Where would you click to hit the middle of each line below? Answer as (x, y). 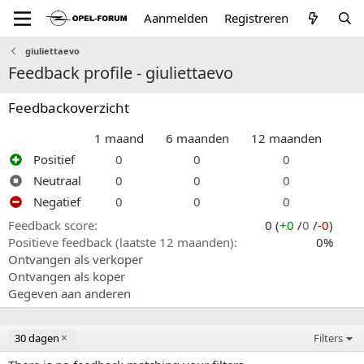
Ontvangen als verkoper (76, 259)
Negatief (57, 201)
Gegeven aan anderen (69, 293)
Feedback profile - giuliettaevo (121, 73)
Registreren (257, 18)
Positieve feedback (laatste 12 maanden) (121, 242)
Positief (54, 159)
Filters (329, 338)
